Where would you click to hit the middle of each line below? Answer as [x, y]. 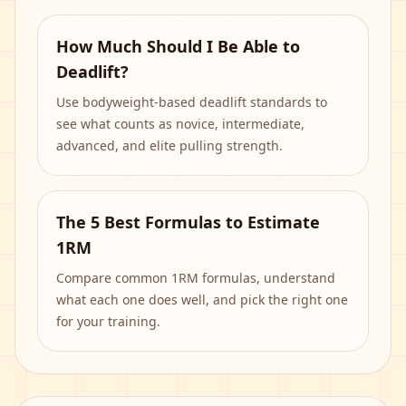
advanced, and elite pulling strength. [169, 145]
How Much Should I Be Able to [178, 46]
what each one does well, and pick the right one [202, 300]
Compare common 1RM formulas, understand [196, 278]
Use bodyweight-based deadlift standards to [192, 102]
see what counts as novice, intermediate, [180, 124]
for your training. [108, 321]
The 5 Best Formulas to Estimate [188, 222]
